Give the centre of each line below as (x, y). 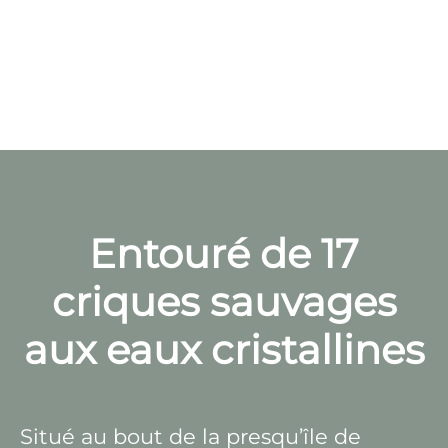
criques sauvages (224, 301)
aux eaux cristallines (224, 349)
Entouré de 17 (224, 253)
